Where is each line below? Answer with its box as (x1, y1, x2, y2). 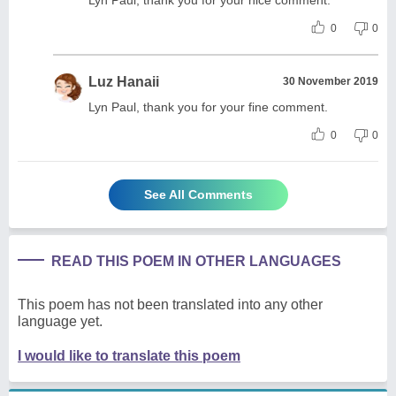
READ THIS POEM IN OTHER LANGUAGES (51, 253, 341, 269)
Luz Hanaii (88, 73, 159, 89)
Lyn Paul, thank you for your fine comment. (88, 99, 328, 114)
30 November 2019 (283, 74, 378, 88)
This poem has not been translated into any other (18, 296, 323, 312)
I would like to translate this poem (18, 347, 240, 363)
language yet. (18, 313, 103, 329)
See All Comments (143, 187, 253, 202)
